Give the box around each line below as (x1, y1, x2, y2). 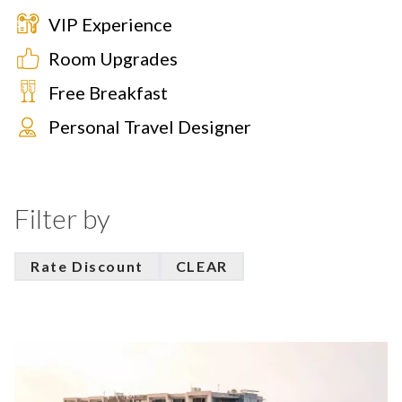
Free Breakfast (48, 82, 168, 103)
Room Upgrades (48, 48, 178, 69)
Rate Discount (31, 258, 144, 275)
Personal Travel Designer (48, 116, 251, 137)
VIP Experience (48, 13, 172, 35)
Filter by (14, 202, 110, 234)
